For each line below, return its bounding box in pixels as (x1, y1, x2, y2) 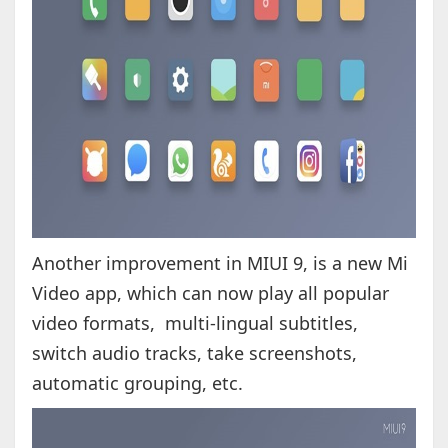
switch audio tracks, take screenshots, (31, 341, 357, 366)
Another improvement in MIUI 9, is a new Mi (31, 251, 408, 276)
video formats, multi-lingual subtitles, (31, 311, 358, 336)
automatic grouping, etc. (31, 371, 243, 396)
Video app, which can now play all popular (31, 281, 389, 306)
